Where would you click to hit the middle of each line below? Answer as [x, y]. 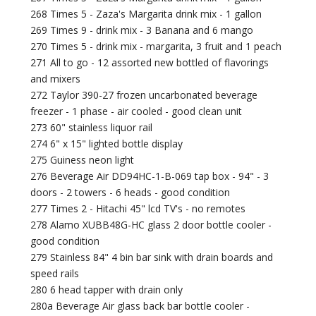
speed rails [55, 274]
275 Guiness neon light [83, 160]
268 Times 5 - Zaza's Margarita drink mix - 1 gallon [146, 14]
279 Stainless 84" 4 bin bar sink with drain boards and [152, 257]
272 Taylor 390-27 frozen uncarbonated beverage [144, 95]
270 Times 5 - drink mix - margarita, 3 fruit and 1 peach [156, 47]
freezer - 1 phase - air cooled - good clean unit [136, 111]
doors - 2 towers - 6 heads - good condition [130, 193]
